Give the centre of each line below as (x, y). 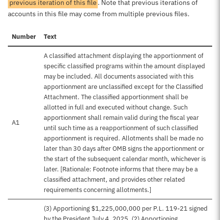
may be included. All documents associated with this (119, 76)
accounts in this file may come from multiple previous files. (99, 14)
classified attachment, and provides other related (114, 179)
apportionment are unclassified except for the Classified (124, 87)
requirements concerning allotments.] (97, 190)
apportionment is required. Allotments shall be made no (124, 138)
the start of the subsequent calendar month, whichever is (125, 159)
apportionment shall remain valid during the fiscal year (121, 118)
